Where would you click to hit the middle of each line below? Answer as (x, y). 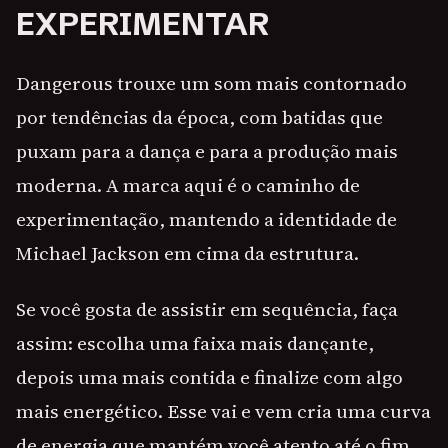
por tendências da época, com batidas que (199, 117)
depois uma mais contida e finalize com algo (209, 377)
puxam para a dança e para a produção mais (207, 151)
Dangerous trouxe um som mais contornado (211, 83)
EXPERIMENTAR (142, 24)
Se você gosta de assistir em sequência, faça (207, 309)
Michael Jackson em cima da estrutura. (187, 253)
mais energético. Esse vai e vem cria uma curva (223, 411)
